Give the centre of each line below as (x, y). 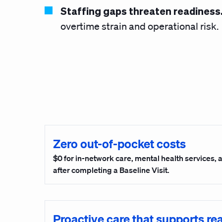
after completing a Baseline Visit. (111, 170)
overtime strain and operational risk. (139, 26)
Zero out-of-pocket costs (119, 144)
